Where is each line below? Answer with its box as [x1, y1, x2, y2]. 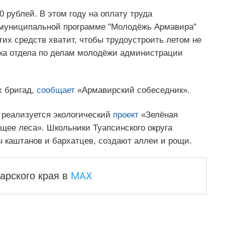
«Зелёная [138, 109, 178, 120]
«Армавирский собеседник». [74, 85, 190, 95]
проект [113, 109, 139, 120]
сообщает [36, 85, 75, 95]
